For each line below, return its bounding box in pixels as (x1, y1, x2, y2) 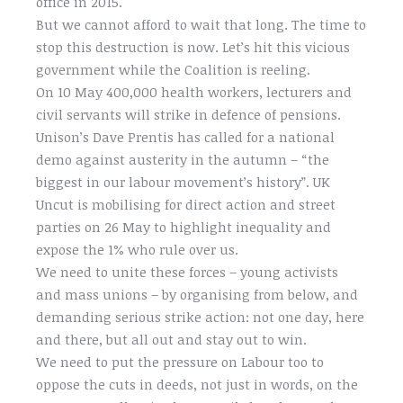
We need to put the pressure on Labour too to (36, 352, 325, 371)
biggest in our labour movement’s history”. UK (36, 172, 331, 191)
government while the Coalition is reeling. (36, 59, 311, 78)
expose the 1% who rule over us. (36, 239, 239, 258)
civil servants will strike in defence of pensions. (36, 104, 342, 123)
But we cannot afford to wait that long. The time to (36, 14, 367, 33)
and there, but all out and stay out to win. (36, 329, 308, 348)
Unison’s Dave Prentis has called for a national (36, 127, 336, 146)
